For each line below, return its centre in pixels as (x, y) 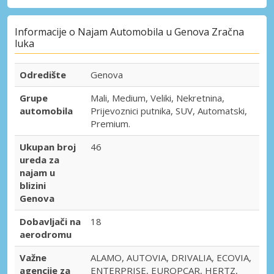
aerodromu (46, 235)
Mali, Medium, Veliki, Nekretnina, (157, 98)
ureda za (39, 160)
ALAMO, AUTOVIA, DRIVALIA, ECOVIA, (171, 258)
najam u (37, 173)
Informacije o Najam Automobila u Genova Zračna (129, 32)
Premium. (110, 124)
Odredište (43, 75)
